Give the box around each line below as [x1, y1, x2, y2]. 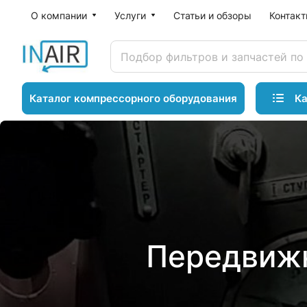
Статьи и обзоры [173, 10, 251, 21]
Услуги [114, 10, 146, 21]
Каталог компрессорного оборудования [29, 92, 237, 105]
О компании [31, 10, 87, 21]
